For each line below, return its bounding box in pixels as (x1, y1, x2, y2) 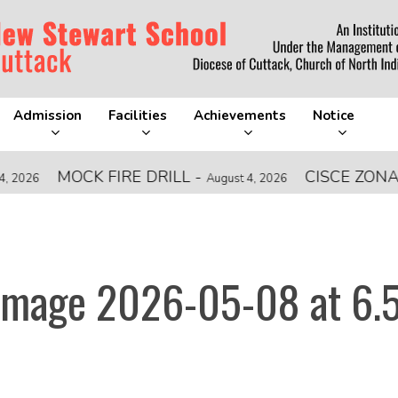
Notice (313, 107, 355, 124)
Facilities (107, 107, 167, 124)
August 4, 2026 (169, 171, 251, 187)
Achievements (193, 107, 286, 124)
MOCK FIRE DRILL (20, 166, 154, 187)
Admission (12, 107, 82, 124)
